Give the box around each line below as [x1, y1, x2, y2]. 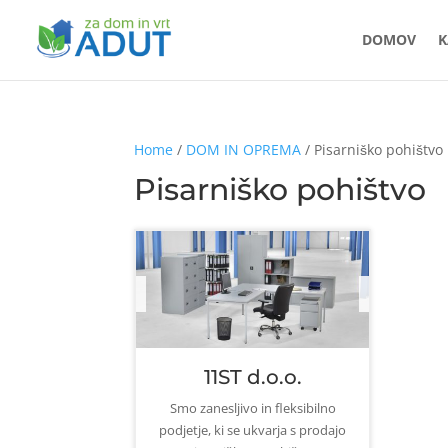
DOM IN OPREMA [186, 140, 302, 159]
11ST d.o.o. [203, 365, 302, 390]
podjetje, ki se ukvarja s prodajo [159, 421, 347, 440]
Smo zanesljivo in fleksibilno [169, 399, 336, 418]
